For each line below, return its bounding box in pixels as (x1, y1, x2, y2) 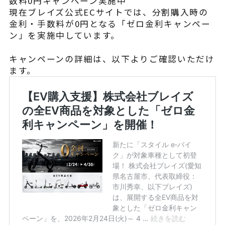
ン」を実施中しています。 (9, 29, 120, 41)
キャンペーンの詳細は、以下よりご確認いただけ (9, 52, 215, 65)
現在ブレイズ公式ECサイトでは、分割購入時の (9, 6, 208, 18)
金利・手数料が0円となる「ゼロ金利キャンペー (9, 17, 211, 30)
